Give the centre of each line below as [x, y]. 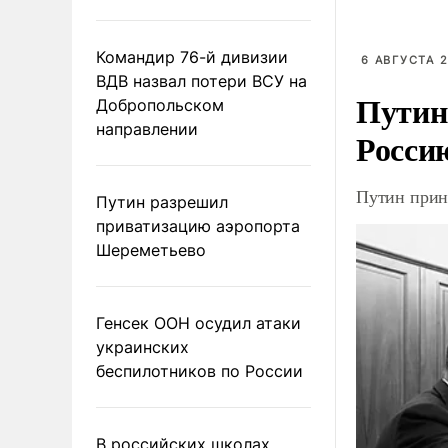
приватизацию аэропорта [198, 225]
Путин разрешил [162, 201]
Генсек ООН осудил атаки [198, 322]
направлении [147, 128]
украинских [142, 346]
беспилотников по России [199, 370]
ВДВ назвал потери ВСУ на [201, 80]
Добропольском [160, 104]
